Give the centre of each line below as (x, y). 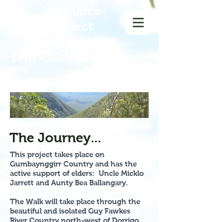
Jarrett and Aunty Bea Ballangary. (69, 183)
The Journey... (57, 138)
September (57, 42)
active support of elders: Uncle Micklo (77, 173)
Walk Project (57, 26)
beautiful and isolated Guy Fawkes (70, 211)
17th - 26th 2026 (57, 57)
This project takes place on (57, 154)
